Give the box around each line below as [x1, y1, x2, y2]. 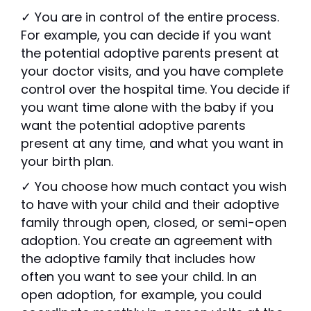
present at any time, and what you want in [21, 135, 283, 153]
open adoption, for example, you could [21, 286, 262, 304]
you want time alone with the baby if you [21, 99, 274, 117]
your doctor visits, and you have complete [21, 62, 283, 81]
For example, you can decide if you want [21, 26, 271, 44]
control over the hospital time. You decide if [21, 81, 290, 99]
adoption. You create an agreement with [21, 232, 272, 250]
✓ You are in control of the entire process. [21, 8, 279, 26]
